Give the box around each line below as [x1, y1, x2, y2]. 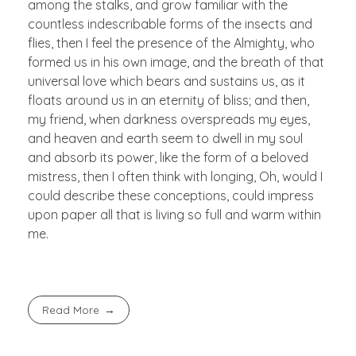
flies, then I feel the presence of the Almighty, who [28, 34, 315, 51]
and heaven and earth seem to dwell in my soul [28, 130, 303, 146]
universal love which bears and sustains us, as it [28, 72, 305, 89]
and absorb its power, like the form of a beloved [28, 149, 308, 165]
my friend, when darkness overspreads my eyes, [28, 110, 310, 127]
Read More [42, 303, 100, 316]
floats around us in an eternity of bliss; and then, [28, 91, 309, 108]
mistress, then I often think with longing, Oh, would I [28, 168, 323, 184]
